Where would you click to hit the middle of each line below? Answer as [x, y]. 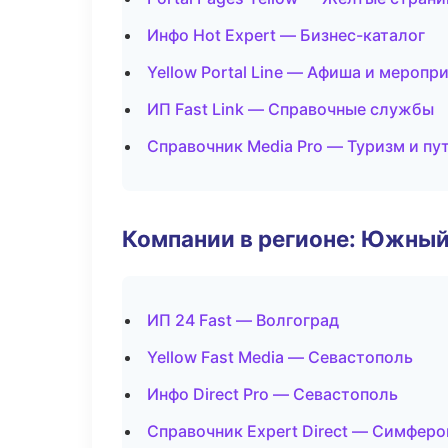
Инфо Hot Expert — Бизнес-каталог [286, 35]
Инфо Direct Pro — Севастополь [272, 394]
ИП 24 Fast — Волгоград [243, 320]
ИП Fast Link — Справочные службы [290, 109]
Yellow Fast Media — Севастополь [280, 357]
